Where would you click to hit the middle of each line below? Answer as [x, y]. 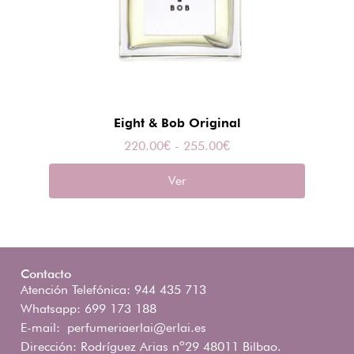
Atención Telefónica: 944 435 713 [113, 289]
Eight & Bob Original [177, 122]
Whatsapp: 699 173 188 [88, 308]
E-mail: [44, 327]
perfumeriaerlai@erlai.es [137, 327]
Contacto [46, 273]
